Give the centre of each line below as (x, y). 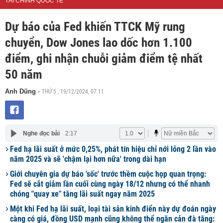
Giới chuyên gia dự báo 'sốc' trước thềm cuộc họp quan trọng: (108, 174)
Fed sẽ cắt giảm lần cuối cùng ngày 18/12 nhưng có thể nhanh (110, 184)
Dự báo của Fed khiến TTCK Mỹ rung (95, 27)
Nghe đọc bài (41, 133)
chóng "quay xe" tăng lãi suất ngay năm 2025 (82, 194)
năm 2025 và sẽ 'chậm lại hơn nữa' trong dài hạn (88, 159)
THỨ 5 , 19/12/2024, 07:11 (73, 91)
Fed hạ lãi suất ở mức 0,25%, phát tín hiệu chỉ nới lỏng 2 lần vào (113, 149)
